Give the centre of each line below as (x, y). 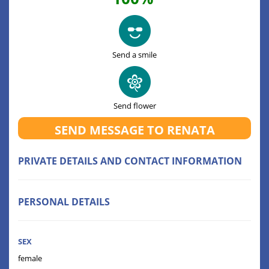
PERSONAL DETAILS (64, 202)
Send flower (134, 106)
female (30, 258)
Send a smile (134, 55)
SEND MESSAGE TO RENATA (134, 130)
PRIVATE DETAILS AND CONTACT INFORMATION (130, 161)
